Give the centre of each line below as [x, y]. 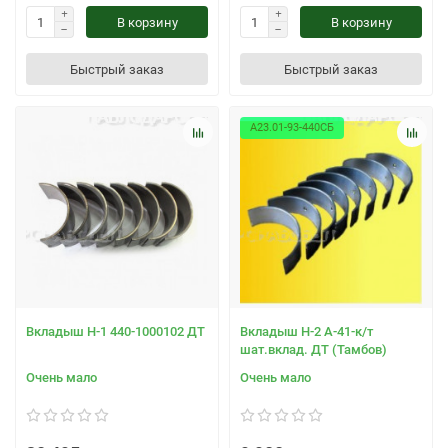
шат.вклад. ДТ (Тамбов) [313, 349]
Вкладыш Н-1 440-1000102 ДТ [115, 331]
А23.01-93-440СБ [292, 128]
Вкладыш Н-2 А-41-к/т [306, 331]
